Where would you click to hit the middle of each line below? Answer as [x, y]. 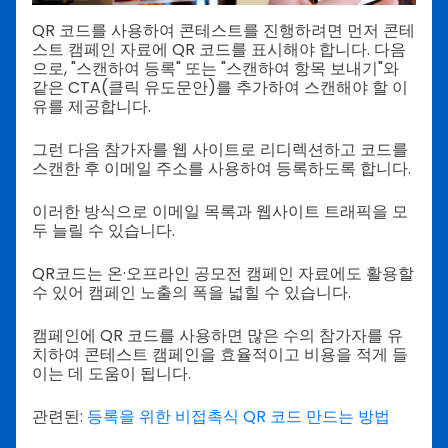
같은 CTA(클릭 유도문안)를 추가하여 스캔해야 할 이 [220, 87]
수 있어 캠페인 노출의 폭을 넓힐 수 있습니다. [191, 292]
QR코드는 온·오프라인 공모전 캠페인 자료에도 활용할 [223, 273]
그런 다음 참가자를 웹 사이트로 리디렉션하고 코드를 [220, 149]
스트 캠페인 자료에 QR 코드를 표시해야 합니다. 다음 [219, 49]
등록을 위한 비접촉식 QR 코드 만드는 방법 [236, 416]
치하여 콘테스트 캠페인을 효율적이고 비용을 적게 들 [220, 354]
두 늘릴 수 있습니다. [103, 230]
